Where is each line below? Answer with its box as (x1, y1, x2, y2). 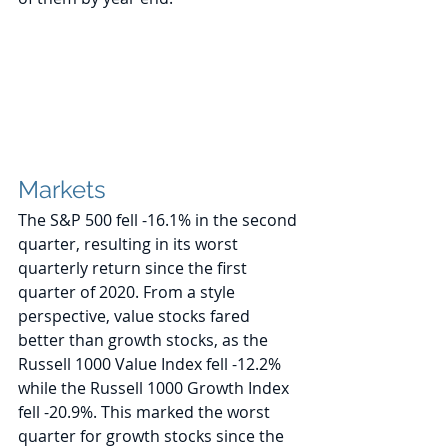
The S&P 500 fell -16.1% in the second (18, 209, 301, 232)
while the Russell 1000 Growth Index (18, 377, 293, 400)
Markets (18, 175, 106, 205)
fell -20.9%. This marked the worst (18, 401, 274, 424)
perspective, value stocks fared (18, 305, 254, 328)
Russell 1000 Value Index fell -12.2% (18, 353, 285, 376)
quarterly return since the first (18, 257, 251, 280)
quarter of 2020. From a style (18, 281, 239, 304)
